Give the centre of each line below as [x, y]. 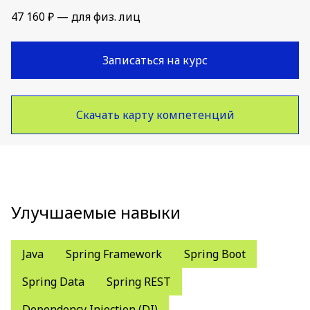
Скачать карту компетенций [155, 115]
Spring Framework [114, 254]
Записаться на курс [155, 60]
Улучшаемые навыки [96, 212]
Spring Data [53, 282]
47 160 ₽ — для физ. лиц [76, 17]
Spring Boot [215, 254]
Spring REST [139, 282]
